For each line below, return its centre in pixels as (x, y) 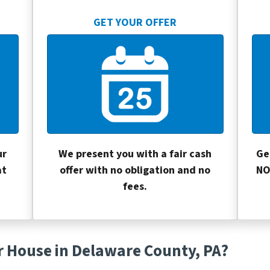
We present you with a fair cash (135, 154)
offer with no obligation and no (135, 171)
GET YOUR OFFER (135, 22)
